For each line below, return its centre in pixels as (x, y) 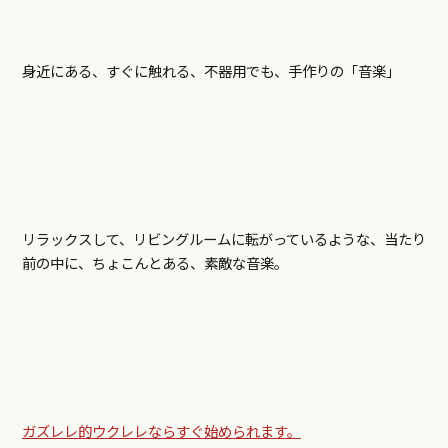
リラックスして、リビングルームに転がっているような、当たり (223, 239)
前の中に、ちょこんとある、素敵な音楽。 (154, 263)
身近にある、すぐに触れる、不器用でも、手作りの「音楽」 (210, 71)
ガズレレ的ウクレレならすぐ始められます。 (161, 431)
